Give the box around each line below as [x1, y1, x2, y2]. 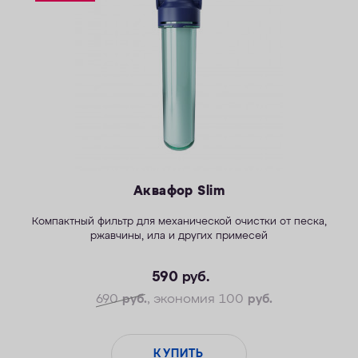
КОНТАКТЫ [16, 46, 66, 56]
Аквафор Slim [133, 185, 225, 199]
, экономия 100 [147, 292, 249, 306]
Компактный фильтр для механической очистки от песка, [31, 217, 327, 228]
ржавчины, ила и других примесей [90, 231, 268, 242]
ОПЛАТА [16, 16, 53, 26]
